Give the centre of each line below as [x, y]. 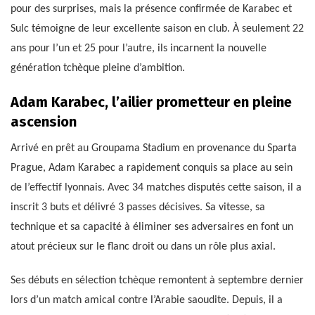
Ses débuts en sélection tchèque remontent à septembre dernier [157, 280]
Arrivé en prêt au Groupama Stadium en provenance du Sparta [154, 148]
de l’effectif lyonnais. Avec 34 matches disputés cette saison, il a [156, 187]
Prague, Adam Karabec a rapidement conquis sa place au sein [152, 168]
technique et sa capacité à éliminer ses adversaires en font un [152, 227]
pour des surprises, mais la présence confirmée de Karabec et [151, 9]
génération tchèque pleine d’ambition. [98, 68]
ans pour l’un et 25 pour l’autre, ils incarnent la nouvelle [139, 48]
